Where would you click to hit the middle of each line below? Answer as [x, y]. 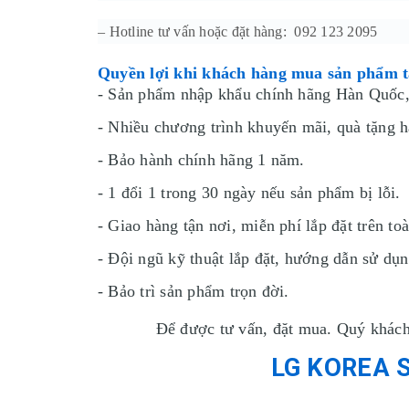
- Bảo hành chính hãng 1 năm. [201, 159]
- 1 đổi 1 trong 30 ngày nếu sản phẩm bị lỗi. [249, 192]
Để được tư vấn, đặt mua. [246, 328]
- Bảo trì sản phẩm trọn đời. [194, 291]
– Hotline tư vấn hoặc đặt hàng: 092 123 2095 [238, 31]
